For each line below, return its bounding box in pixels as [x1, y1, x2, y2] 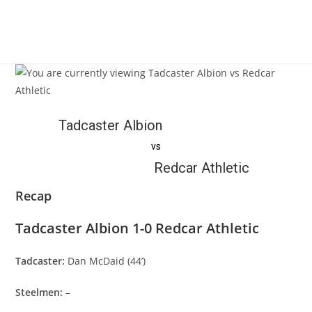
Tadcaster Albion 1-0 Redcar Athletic [15, 219, 260, 237]
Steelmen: [15, 286, 66, 299]
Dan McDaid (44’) [68, 254, 146, 267]
